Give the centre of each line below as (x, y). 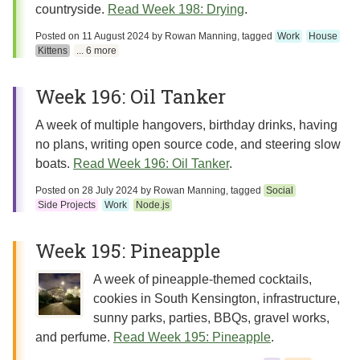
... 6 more (96, 51)
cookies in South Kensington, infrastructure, (217, 299)
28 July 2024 (110, 190)
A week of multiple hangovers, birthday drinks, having (186, 125)
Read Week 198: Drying (176, 9)
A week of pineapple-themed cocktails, (202, 279)
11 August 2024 (116, 36)
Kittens (52, 51)
